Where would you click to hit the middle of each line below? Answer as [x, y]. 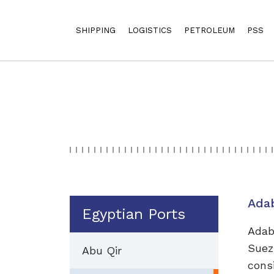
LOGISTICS [150, 30]
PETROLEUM [209, 30]
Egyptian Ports [134, 214]
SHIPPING [96, 30]
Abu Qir [102, 250]
